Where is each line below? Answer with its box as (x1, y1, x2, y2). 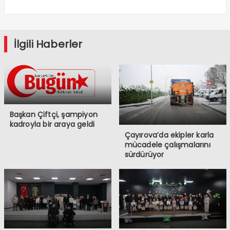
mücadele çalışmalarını (124, 139, 210, 150)
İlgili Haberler (13, 37, 83, 52)
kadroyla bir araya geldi (9, 119, 95, 130)
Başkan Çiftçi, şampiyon (9, 109, 98, 120)
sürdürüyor (124, 149, 164, 160)
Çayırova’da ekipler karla (124, 129, 214, 140)
